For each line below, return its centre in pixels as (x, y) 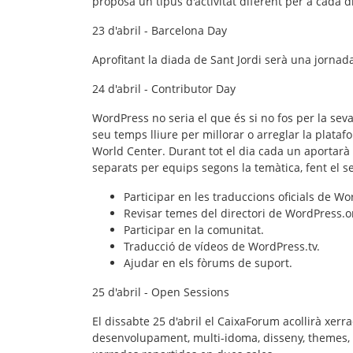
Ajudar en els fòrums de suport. (208, 262)
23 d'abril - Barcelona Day (160, 30)
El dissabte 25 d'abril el (155, 321)
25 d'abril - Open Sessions (161, 292)
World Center (127, 150)
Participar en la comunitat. (194, 229)
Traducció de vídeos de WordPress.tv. (222, 246)
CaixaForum (250, 321)
